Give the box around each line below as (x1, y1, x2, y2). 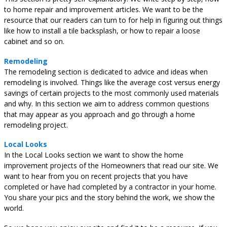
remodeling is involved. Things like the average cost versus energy (4, 77, 220, 87)
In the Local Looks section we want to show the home (4, 150, 183, 160)
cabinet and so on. (4, 36, 64, 47)
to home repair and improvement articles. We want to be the (4, 5, 203, 15)
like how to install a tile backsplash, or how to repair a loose (4, 26, 200, 36)
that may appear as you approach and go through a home (4, 109, 195, 119)
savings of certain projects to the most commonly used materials (4, 88, 219, 98)
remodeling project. (4, 120, 68, 130)
